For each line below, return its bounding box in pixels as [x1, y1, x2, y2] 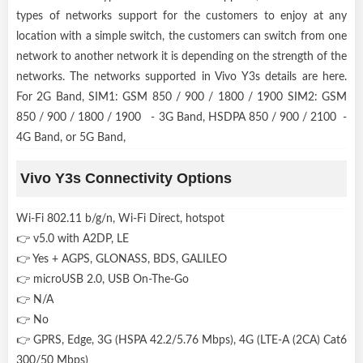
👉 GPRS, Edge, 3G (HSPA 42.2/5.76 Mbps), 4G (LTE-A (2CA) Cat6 [16, 334, 347, 346]
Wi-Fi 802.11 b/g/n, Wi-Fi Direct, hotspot [16, 212, 231, 224]
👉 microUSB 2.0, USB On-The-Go [16, 273, 195, 285]
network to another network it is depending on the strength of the [16, 50, 347, 62]
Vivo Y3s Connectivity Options [20, 169, 232, 186]
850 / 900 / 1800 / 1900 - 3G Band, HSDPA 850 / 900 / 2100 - [16, 111, 347, 123]
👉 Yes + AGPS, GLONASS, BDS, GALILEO [16, 253, 233, 265]
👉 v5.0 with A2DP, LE [16, 233, 135, 245]
